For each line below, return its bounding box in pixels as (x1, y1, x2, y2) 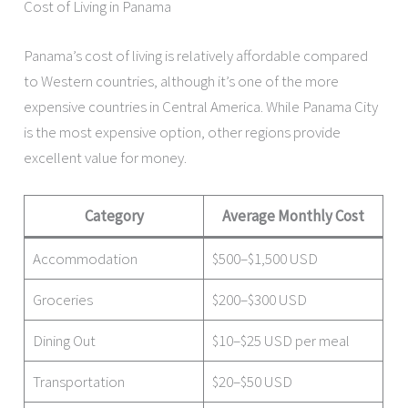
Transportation (32, 371, 125, 392)
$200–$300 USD (211, 289, 307, 310)
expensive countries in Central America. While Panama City (24, 96, 379, 117)
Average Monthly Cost (222, 205, 365, 226)
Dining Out (32, 330, 96, 351)
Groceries (32, 289, 93, 310)
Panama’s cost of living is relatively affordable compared (24, 45, 369, 66)
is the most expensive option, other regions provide (24, 121, 342, 142)
